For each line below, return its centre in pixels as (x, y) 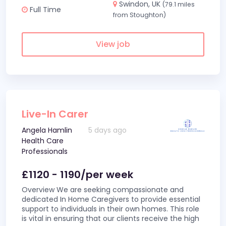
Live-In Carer (55, 114)
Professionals (45, 151)
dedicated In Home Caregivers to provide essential (111, 199)
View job (113, 44)
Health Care (43, 141)
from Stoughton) (139, 15)
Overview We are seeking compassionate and (103, 190)
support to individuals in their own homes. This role (110, 209)
